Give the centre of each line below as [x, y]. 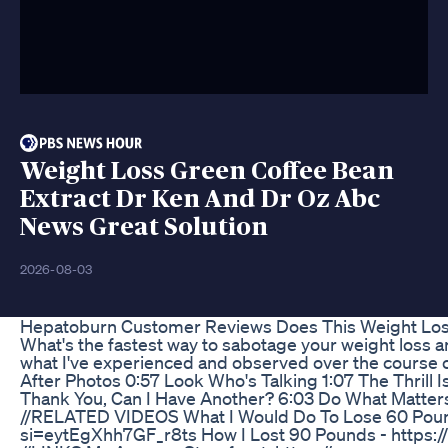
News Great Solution [144, 227]
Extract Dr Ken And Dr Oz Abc [200, 199]
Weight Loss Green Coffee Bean [207, 171]
